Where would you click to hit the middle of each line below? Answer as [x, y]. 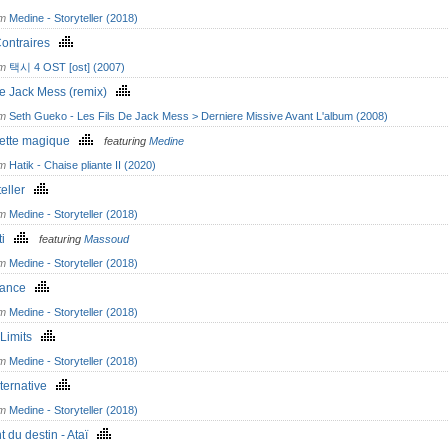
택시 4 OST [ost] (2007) [67, 67]
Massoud [106, 239]
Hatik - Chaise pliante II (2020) [82, 165]
